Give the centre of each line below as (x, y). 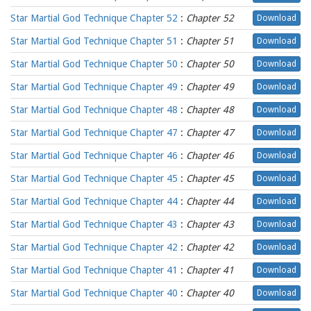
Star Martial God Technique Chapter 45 (94, 178)
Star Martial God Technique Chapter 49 (94, 87)
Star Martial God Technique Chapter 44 (94, 201)
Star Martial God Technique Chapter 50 (94, 64)
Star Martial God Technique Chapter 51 (94, 41)
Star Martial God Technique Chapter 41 (94, 270)
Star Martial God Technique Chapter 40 (94, 293)
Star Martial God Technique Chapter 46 (94, 155)
